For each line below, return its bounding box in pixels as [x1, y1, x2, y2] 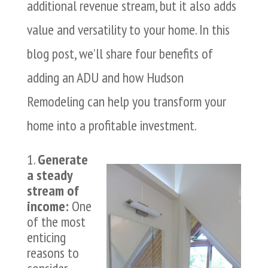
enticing [26, 228, 66, 247]
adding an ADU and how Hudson [26, 68, 184, 87]
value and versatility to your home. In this [26, 20, 230, 39]
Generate [37, 150, 88, 169]
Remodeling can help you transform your [26, 92, 226, 111]
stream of [26, 181, 79, 200]
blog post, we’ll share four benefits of [26, 44, 213, 63]
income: [26, 197, 69, 216]
